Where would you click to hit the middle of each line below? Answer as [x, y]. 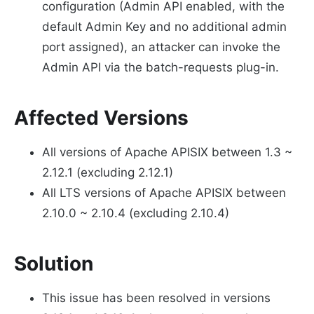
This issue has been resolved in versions [156, 298]
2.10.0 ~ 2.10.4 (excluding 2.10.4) [136, 213]
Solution [54, 264]
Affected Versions [101, 118]
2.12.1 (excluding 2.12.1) [108, 173]
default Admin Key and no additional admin [164, 27]
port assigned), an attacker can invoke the [161, 47]
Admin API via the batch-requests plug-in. [161, 68]
